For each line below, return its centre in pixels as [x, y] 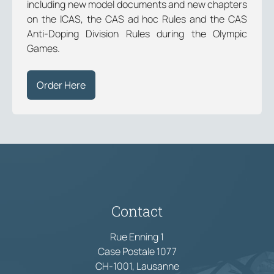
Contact [137, 211]
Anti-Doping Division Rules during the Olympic [137, 34]
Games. [43, 48]
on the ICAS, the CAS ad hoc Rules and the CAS [137, 19]
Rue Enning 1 [137, 237]
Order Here [61, 85]
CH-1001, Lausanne [137, 266]
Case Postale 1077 [137, 251]
